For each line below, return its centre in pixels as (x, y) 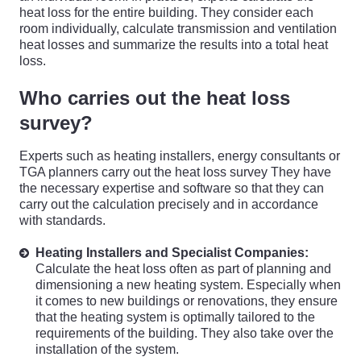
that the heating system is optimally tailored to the (175, 317)
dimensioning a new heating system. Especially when (188, 285)
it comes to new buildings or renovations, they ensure (187, 301)
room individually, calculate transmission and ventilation (178, 29)
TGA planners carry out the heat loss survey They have (175, 172)
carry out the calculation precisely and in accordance (169, 204)
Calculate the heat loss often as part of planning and (183, 269)
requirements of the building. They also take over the (185, 333)
